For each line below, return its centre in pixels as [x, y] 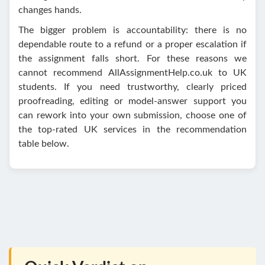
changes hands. [50, 10]
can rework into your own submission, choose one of [132, 115]
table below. [44, 143]
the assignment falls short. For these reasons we [132, 58]
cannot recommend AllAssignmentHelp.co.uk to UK [132, 72]
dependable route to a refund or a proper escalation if [132, 44]
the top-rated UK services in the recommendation [132, 129]
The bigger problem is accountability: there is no [132, 30]
